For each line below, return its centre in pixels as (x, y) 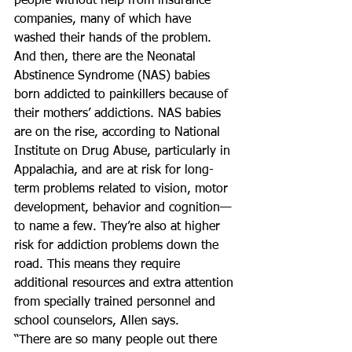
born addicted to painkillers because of (123, 95)
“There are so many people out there (117, 340)
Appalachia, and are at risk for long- (114, 170)
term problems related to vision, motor (123, 189)
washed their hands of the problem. (113, 38)
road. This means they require (99, 265)
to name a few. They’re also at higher (119, 227)
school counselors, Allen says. (97, 321)
